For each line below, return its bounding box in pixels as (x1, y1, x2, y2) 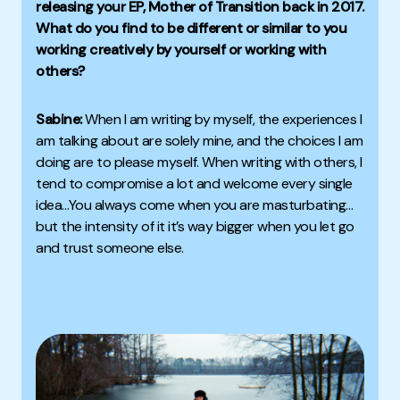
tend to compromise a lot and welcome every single (36, 174, 353, 194)
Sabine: (36, 110, 85, 129)
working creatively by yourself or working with (36, 40, 326, 60)
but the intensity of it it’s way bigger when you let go (36, 217, 354, 237)
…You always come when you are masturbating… (62, 196, 354, 215)
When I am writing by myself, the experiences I (85, 110, 362, 129)
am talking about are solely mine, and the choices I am (36, 131, 362, 151)
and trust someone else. (36, 238, 184, 258)
